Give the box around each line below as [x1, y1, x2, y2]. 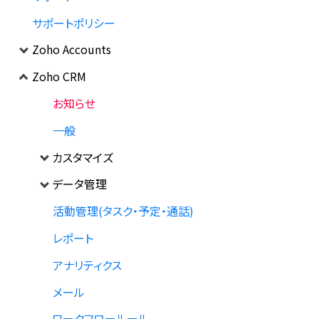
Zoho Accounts [31, 41, 111, 58]
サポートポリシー [31, 14, 115, 31]
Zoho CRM [31, 68, 86, 85]
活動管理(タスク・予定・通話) [52, 202, 194, 220]
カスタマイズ [52, 148, 114, 166]
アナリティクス [52, 256, 122, 273]
